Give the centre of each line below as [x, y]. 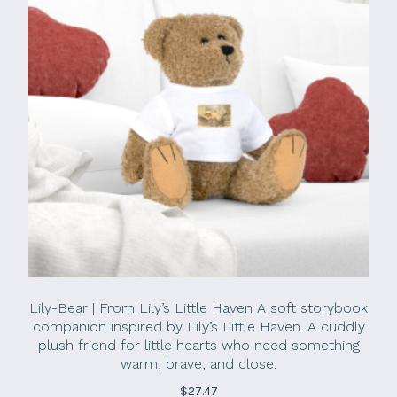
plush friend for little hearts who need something [198, 346]
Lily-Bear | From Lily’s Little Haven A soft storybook [198, 308]
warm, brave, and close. [198, 364]
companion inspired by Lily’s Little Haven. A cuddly [198, 327]
